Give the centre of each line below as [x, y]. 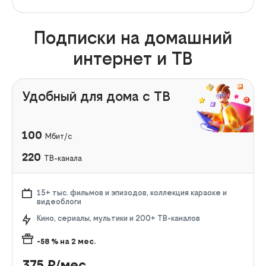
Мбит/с [58, 136]
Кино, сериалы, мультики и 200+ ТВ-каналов [118, 218]
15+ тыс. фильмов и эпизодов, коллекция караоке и [132, 192]
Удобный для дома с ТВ [96, 96]
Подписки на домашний [133, 37]
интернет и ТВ [133, 58]
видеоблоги [59, 201]
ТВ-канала [63, 158]
